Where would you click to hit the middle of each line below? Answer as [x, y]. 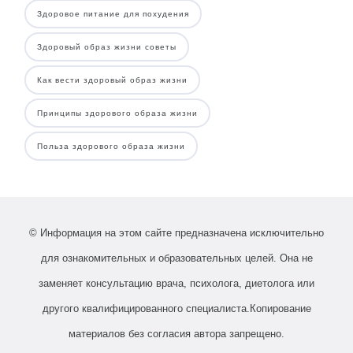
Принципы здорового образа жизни [117, 113]
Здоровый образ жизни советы [107, 47]
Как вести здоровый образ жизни [112, 80]
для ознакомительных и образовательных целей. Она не [176, 258]
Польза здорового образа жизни [111, 147]
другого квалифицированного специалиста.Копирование [176, 309]
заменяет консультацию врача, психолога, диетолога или [176, 284]
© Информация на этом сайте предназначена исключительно [176, 233]
